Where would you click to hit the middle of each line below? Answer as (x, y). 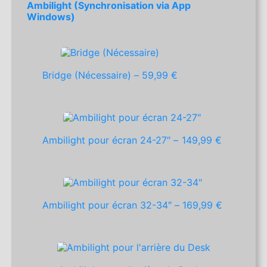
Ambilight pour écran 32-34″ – (113, 205)
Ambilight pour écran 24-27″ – (112, 140)
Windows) (51, 17)
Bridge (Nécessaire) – (92, 75)
